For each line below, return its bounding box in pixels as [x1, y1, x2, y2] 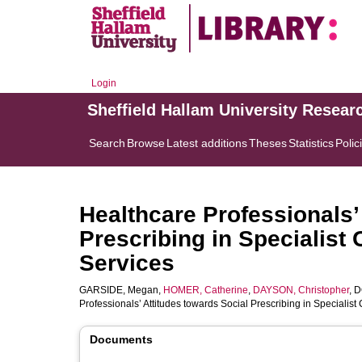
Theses [249, 137, 287, 149]
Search [89, 137, 125, 149]
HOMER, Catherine [163, 284, 248, 296]
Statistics [288, 137, 334, 149]
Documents [90, 333, 153, 346]
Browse [127, 137, 165, 149]
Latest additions [166, 137, 247, 149]
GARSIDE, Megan [79, 284, 158, 296]
